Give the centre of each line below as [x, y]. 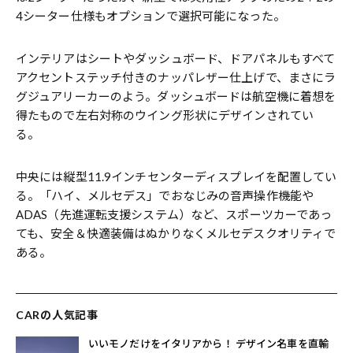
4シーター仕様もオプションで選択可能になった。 [150, 15]
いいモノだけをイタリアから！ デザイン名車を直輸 [208, 343]
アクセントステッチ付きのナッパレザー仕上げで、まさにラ [176, 77]
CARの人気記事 [57, 314]
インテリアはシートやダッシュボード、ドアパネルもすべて [176, 58]
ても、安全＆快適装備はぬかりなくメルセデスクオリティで [176, 233]
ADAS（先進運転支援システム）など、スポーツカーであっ [174, 214]
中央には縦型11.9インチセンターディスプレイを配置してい [176, 176]
